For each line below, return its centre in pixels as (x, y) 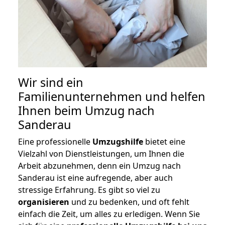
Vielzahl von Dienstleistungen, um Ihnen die (101, 154)
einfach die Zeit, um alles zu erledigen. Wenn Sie (109, 214)
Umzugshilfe (118, 142)
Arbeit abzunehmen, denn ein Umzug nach (99, 166)
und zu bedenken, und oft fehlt (129, 202)
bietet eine (164, 142)
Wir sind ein (51, 83)
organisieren (44, 202)
